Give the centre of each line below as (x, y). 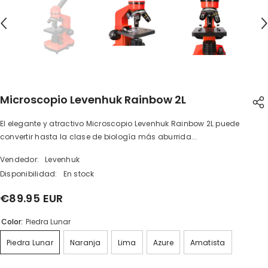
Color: (13, 222)
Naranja (85, 243)
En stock (79, 174)
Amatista (208, 243)
